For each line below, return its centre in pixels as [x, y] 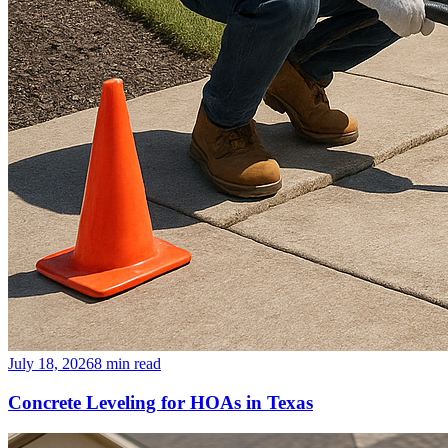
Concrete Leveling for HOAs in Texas [160, 403]
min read [131, 364]
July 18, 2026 [51, 364]
